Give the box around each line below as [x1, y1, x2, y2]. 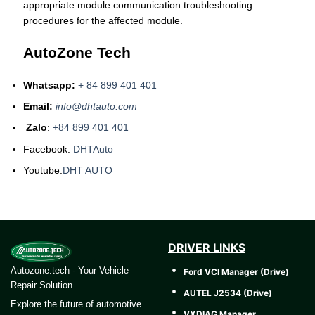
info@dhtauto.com [56, 100, 137, 112]
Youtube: [23, 165, 63, 176]
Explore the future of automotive [11, 298, 141, 309]
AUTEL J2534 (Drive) [184, 287, 272, 298]
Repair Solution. [11, 279, 75, 290]
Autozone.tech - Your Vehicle [11, 264, 129, 276]
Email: [23, 100, 53, 112]
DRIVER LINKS [168, 240, 245, 255]
